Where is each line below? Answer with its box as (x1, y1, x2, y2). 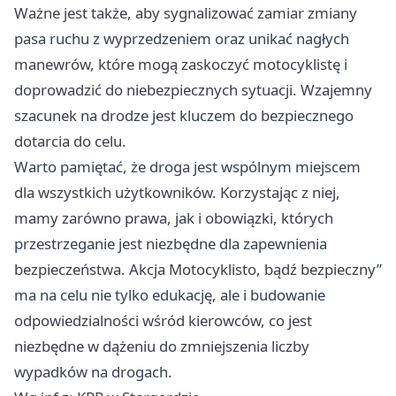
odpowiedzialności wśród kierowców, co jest (14, 309, 312, 331)
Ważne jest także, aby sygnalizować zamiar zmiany (14, 2, 357, 23)
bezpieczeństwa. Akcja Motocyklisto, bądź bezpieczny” (14, 258, 382, 279)
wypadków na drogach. (14, 361, 172, 382)
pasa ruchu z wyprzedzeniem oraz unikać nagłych (14, 27, 349, 49)
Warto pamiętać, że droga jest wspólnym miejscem (14, 156, 361, 177)
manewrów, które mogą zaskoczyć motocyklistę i (14, 53, 347, 74)
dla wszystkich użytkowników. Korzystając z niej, (14, 181, 340, 202)
